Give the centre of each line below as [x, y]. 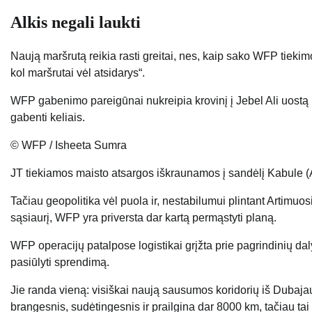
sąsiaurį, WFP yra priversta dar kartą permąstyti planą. [143, 218]
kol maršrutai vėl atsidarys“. [78, 73]
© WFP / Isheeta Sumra [69, 146]
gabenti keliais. [48, 118]
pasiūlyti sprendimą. [60, 263]
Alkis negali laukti [76, 22]
